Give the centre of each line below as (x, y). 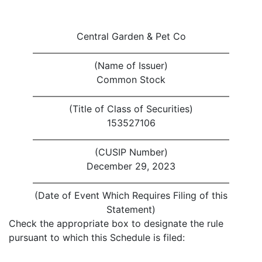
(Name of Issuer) (131, 65)
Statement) (131, 209)
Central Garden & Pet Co (131, 36)
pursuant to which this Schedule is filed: (97, 237)
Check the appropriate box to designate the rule (116, 223)
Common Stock (131, 79)
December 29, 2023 (131, 166)
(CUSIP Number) (131, 152)
